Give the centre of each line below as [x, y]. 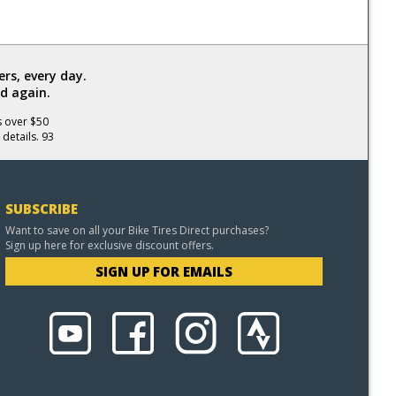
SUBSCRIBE [42, 209]
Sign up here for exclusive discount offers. [110, 245]
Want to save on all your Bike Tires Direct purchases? [137, 230]
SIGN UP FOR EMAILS [164, 271]
